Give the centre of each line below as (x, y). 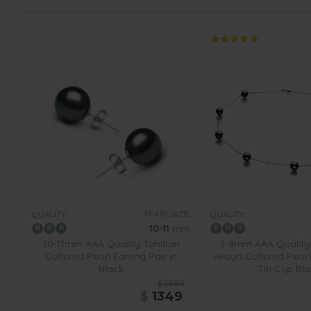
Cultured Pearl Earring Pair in (111, 256)
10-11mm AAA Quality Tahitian (111, 244)
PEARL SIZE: (167, 213)
